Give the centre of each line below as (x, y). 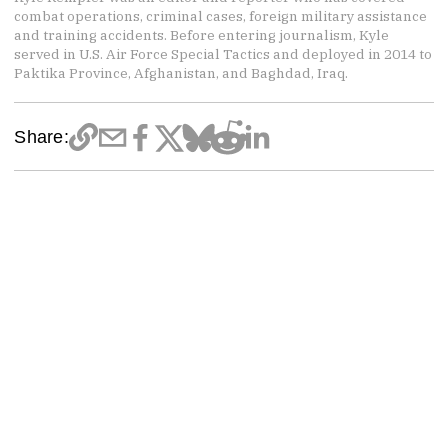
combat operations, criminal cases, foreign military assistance (221, 16)
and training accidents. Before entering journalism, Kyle (202, 35)
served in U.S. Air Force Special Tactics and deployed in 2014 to (223, 54)
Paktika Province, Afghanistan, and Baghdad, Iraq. (181, 73)
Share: (41, 137)
